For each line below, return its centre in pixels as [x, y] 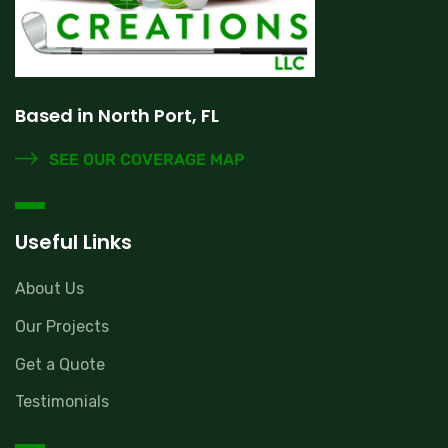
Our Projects [62, 326]
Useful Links [73, 241]
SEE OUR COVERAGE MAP [145, 160]
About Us [49, 289]
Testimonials [62, 402]
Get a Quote [60, 364]
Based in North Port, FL [117, 115]
